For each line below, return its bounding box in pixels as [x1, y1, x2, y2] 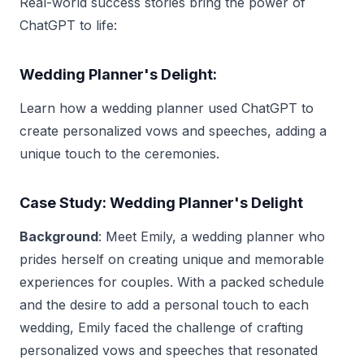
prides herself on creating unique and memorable [19, 250, 324, 267]
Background [19, 227, 98, 245]
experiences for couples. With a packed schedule [19, 273, 324, 290]
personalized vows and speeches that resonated [19, 341, 318, 358]
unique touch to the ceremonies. [19, 145, 219, 162]
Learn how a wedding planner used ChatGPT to [19, 99, 314, 116]
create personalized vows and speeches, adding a [19, 122, 327, 139]
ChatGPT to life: [19, 16, 117, 33]
